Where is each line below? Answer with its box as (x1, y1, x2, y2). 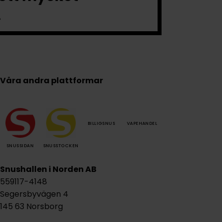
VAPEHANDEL (126, 120, 158, 126)
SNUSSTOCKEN (43, 143, 79, 149)
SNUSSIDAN (6, 143, 34, 149)
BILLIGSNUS (87, 120, 115, 126)
